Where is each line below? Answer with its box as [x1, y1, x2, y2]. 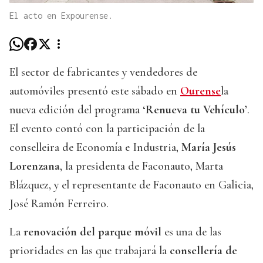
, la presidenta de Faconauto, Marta [60, 159, 223, 174]
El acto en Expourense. [9, 11, 113, 21]
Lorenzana [9, 159, 60, 174]
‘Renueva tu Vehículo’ [143, 103, 247, 117]
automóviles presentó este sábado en [9, 84, 180, 99]
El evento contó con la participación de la [9, 122, 205, 136]
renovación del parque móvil [23, 225, 161, 240]
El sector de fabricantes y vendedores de [9, 65, 197, 80]
